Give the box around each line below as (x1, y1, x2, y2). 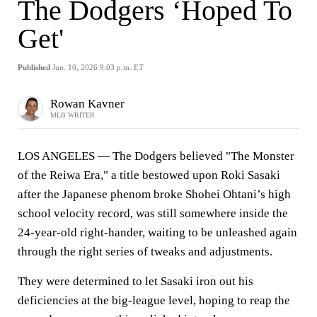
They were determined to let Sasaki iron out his (18, 275, 253, 288)
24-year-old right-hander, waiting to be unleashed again (18, 226, 297, 239)
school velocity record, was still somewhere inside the (18, 207, 288, 220)
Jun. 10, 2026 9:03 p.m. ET (52, 63, 144, 71)
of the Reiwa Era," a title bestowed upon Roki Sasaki (18, 168, 280, 182)
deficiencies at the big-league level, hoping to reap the (18, 294, 290, 307)
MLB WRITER (50, 110, 95, 119)
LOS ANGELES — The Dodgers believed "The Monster (18, 149, 294, 163)
